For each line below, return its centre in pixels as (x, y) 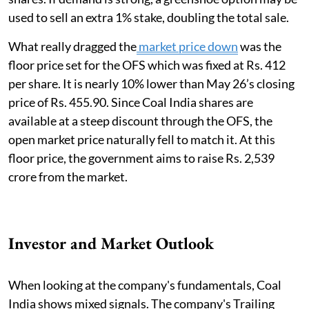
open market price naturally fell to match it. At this (142, 140)
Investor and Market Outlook (113, 243)
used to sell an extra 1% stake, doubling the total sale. (149, 18)
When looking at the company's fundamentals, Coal (145, 285)
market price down (187, 47)
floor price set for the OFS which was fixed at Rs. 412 (147, 65)
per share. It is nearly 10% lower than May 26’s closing (151, 84)
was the (260, 47)
